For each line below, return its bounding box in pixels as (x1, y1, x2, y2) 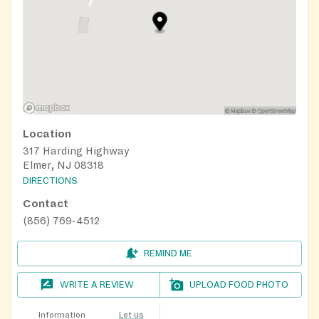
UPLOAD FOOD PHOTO (189, 280, 289, 291)
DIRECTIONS (23, 176, 78, 187)
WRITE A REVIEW (60, 280, 135, 291)
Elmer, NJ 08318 (23, 159, 104, 171)
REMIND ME (144, 249, 192, 259)
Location (23, 127, 71, 140)
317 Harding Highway (23, 145, 130, 157)
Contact (23, 198, 68, 210)
